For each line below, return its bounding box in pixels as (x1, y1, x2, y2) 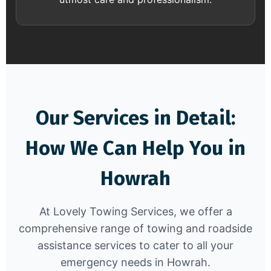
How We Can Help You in (25, 135, 246, 160)
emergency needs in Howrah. (60, 255, 211, 269)
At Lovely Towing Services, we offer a (39, 204, 232, 218)
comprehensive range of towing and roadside (19, 221, 252, 235)
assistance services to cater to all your (38, 238, 233, 252)
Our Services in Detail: (36, 105, 235, 130)
